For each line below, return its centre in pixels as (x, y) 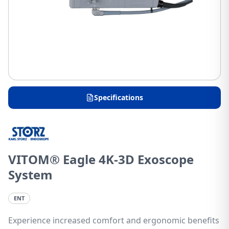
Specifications (119, 97)
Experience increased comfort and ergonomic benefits (114, 220)
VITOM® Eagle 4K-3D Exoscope (101, 159)
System (30, 175)
